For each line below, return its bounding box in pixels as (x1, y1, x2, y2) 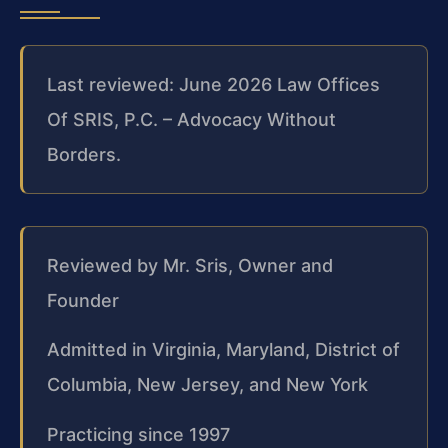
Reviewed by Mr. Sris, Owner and (47, 254, 333, 276)
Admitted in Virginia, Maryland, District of (47, 339, 400, 361)
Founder (47, 289, 119, 311)
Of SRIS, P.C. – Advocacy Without (47, 108, 336, 130)
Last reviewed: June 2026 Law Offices (47, 73, 380, 95)
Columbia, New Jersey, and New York (47, 374, 368, 396)
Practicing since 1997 (47, 423, 230, 445)
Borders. (47, 143, 121, 165)
